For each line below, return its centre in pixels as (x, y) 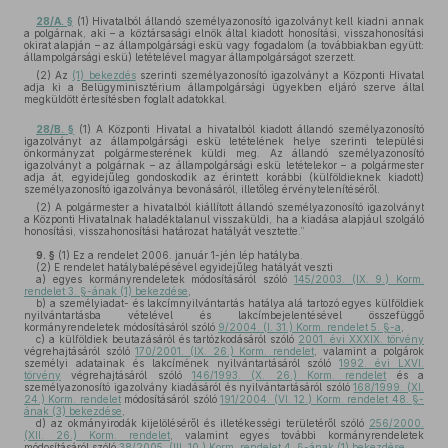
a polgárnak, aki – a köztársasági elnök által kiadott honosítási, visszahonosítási (224, 33)
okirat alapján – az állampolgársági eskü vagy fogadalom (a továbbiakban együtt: (224, 45)
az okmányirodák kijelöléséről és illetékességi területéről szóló (207, 423)
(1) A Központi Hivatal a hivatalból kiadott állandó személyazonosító (249, 129)
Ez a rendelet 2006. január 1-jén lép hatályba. (186, 255)
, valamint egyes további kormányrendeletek (297, 435)
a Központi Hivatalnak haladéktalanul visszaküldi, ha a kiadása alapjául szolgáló (224, 219)
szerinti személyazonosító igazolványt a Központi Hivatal (280, 75)
